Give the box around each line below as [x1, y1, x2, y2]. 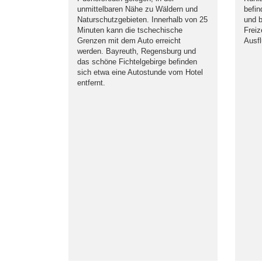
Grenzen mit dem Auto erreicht [77, 36, 181, 45]
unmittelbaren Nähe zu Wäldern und [77, 5, 198, 13]
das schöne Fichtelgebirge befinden [77, 57, 197, 66]
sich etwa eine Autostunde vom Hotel [77, 68, 203, 77]
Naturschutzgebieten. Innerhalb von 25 [77, 15, 208, 24]
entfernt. [77, 78, 105, 87]
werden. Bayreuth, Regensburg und [77, 47, 196, 56]
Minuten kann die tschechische [77, 26, 182, 35]
